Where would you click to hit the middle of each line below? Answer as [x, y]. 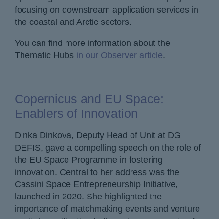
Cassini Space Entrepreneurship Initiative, [96, 184]
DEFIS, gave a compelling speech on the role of [108, 147]
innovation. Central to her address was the [97, 172]
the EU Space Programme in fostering [89, 160]
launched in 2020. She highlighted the [88, 196]
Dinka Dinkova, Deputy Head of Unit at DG [98, 135]
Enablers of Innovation [76, 113]
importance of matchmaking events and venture [107, 208]
